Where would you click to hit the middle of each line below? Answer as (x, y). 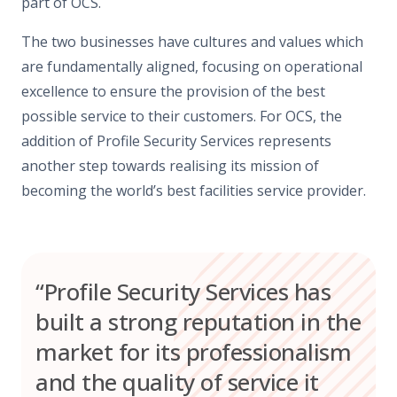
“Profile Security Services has (183, 292)
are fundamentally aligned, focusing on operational (192, 66)
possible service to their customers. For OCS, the (182, 116)
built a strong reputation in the (198, 322)
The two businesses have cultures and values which (192, 41)
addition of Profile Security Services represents (176, 140)
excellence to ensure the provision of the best (173, 91)
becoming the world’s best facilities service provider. (194, 190)
